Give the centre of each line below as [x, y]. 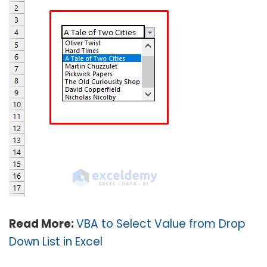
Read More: [43, 224]
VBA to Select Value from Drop [161, 224]
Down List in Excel [56, 242]
